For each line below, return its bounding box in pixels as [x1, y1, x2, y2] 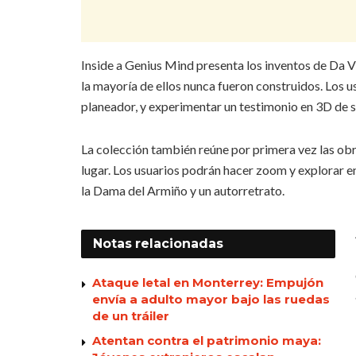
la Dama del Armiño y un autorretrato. [81, 183, 284, 199]
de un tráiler [92, 308, 169, 324]
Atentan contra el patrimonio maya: [92, 333, 321, 349]
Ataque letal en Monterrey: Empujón [92, 275, 323, 291]
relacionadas [135, 236, 223, 252]
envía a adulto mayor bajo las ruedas [92, 292, 330, 308]
